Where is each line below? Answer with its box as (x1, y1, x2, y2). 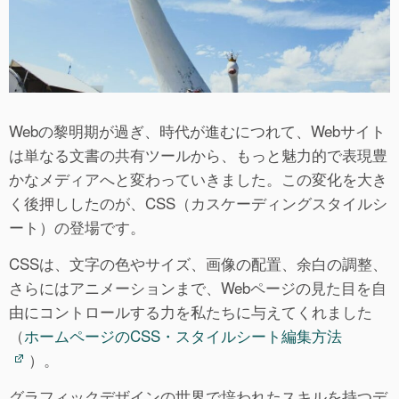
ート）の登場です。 (9, 216, 145, 239)
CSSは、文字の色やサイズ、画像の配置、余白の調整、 (9, 252, 387, 275)
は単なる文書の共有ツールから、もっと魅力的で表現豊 (9, 143, 387, 167)
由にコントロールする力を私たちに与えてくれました (9, 300, 372, 323)
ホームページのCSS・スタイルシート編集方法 (24, 324, 342, 347)
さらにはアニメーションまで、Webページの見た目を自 (9, 276, 387, 299)
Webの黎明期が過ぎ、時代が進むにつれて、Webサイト (9, 119, 386, 142)
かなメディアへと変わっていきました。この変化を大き (9, 167, 387, 191)
